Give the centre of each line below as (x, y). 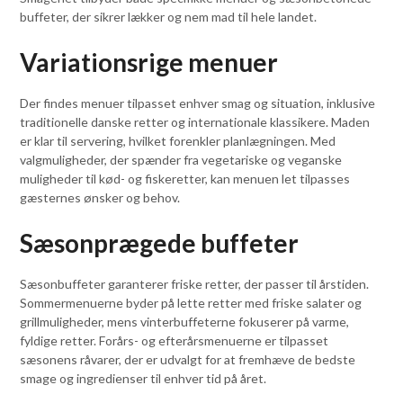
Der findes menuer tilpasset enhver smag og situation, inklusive (198, 103)
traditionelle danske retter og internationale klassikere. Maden (195, 121)
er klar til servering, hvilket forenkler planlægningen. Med (178, 140)
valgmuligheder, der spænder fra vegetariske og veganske (181, 159)
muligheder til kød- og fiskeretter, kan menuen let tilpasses (185, 178)
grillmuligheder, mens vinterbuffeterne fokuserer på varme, (185, 321)
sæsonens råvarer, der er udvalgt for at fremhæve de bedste (188, 359)
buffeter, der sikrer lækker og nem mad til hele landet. (169, 16)
